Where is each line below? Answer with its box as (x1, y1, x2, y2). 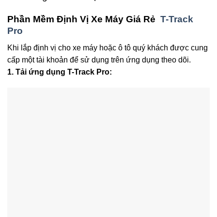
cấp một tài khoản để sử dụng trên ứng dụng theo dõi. (7, 55, 191, 64)
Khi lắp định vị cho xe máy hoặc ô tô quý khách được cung (7, 43, 208, 52)
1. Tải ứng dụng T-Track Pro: (7, 67, 112, 76)
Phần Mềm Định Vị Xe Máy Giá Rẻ (7, 14, 160, 24)
